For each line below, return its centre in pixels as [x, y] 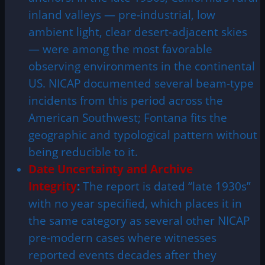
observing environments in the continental [142, 66]
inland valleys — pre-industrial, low [122, 14]
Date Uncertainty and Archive [111, 169]
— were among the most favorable [120, 49]
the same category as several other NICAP [139, 220]
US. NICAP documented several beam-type [141, 83]
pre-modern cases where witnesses [122, 237]
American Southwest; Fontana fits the [128, 117]
